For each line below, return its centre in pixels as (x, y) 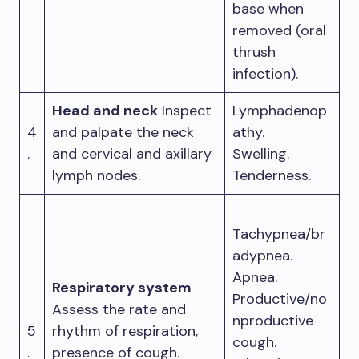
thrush (254, 52)
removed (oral (279, 30)
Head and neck (105, 111)
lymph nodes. (96, 175)
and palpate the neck (123, 132)
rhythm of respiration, (125, 331)
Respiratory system (122, 288)
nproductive (273, 321)
